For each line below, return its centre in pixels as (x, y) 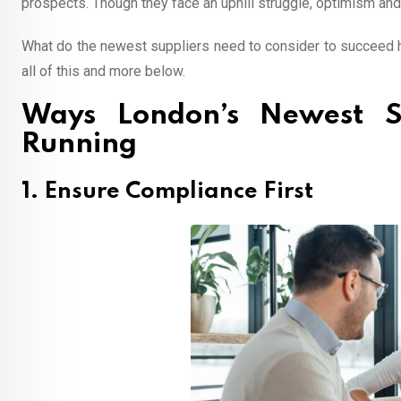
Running (79, 145)
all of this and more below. (103, 71)
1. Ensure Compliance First (167, 192)
